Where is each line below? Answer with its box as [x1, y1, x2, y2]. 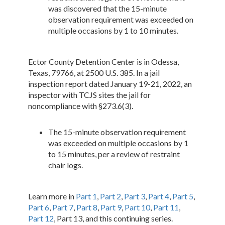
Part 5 [172, 191, 194, 201]
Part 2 [100, 191, 122, 201]
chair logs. [48, 160, 83, 170]
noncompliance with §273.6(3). [28, 101, 134, 111]
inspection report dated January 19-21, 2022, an [28, 79, 192, 89]
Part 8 [76, 202, 98, 212]
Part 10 [125, 202, 151, 212]
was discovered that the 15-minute [48, 4, 167, 14]
